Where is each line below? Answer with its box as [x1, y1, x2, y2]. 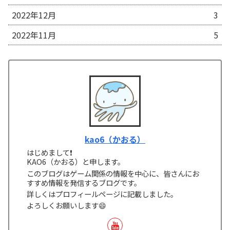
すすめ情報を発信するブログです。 [27, 177, 142, 188]
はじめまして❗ [27, 147, 73, 158]
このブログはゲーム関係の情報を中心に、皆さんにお [27, 167, 200, 179]
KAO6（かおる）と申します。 [27, 156, 125, 167]
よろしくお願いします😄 [27, 200, 107, 211]
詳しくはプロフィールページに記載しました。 [27, 188, 178, 199]
